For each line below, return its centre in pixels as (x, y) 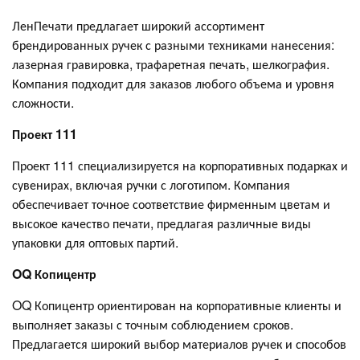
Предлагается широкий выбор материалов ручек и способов (179, 344)
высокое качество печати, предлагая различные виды (162, 223)
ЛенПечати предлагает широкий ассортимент (138, 26)
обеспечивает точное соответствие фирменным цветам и (171, 204)
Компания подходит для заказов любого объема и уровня (173, 84)
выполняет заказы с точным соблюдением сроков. (153, 325)
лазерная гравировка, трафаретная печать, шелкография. (171, 64)
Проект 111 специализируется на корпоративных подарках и (180, 166)
